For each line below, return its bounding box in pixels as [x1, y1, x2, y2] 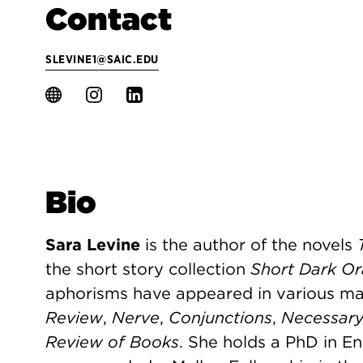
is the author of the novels [140, 235, 357, 254]
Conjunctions [169, 308, 272, 327]
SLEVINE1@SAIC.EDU [45, 53, 159, 66]
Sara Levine [45, 235, 140, 254]
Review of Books [45, 332, 179, 352]
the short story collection [45, 259, 250, 279]
